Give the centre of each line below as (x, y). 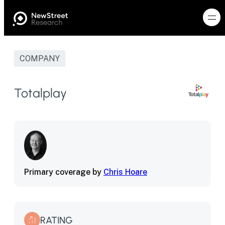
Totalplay (40, 93)
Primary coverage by (64, 172)
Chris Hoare (125, 172)
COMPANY (40, 59)
